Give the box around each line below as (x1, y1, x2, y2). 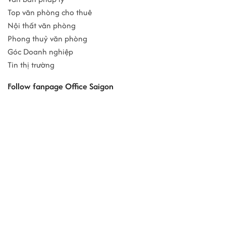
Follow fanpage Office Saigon (8, 80, 114, 93)
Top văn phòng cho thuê (8, 7, 92, 19)
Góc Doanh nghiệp (8, 46, 73, 58)
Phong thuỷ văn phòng (8, 33, 87, 45)
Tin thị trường (8, 59, 54, 71)
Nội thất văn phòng (8, 20, 76, 32)
